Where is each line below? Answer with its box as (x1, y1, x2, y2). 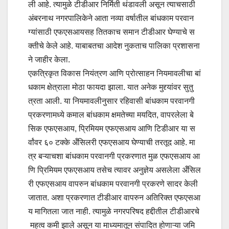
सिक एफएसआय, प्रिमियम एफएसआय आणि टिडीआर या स (28, 124, 195, 133)
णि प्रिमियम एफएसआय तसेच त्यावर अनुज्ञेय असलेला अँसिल (28, 166, 201, 175)
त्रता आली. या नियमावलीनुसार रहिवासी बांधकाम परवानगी (28, 97, 197, 106)
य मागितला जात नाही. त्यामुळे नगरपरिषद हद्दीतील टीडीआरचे (28, 207, 199, 216)
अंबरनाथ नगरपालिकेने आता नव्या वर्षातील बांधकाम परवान (28, 14, 194, 23)
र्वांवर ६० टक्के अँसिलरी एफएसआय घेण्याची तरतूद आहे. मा (28, 138, 195, 147)
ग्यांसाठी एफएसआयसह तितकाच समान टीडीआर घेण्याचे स (28, 28, 195, 37)
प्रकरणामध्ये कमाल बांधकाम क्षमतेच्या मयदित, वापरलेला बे (28, 110, 194, 120)
